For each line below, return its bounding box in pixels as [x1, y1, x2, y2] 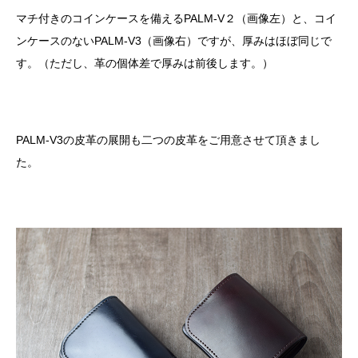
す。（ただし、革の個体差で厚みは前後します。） [16, 57, 273, 70]
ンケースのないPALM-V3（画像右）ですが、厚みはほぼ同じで [16, 34, 332, 48]
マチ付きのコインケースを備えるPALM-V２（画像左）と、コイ [16, 12, 336, 26]
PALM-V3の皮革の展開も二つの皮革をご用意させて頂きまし [16, 133, 320, 147]
